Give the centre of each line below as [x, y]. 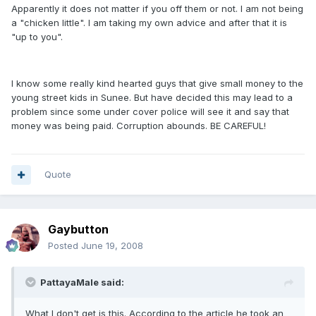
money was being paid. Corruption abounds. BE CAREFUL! [139, 126]
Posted [65, 245]
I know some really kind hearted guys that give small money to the [157, 83]
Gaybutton [78, 229]
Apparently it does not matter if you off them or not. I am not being [157, 8]
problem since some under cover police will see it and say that [150, 111]
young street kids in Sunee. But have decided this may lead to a [152, 97]
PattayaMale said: [82, 282]
